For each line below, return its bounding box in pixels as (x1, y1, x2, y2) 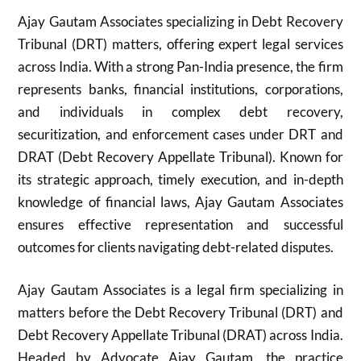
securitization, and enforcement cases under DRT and (18, 125, 343, 143)
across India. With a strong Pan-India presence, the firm (18, 57, 343, 75)
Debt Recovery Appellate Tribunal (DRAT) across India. (18, 326, 343, 343)
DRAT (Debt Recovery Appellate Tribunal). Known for (18, 147, 343, 165)
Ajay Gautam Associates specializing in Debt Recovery (18, 12, 343, 30)
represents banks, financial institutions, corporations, (18, 80, 343, 98)
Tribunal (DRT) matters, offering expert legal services (18, 35, 343, 52)
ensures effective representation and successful (18, 215, 343, 233)
